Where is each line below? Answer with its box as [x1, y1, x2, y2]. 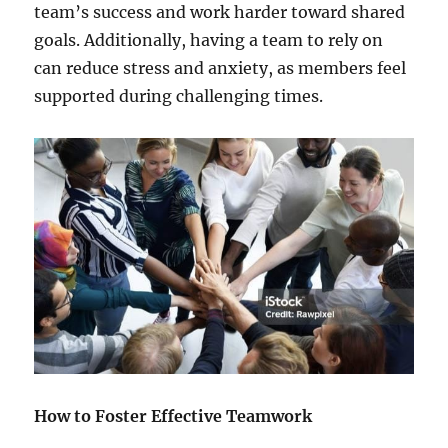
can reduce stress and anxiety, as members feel [34, 58, 407, 79]
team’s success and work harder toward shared [34, 2, 406, 23]
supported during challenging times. [34, 86, 324, 107]
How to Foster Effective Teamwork [34, 405, 313, 426]
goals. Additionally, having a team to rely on [34, 30, 384, 51]
